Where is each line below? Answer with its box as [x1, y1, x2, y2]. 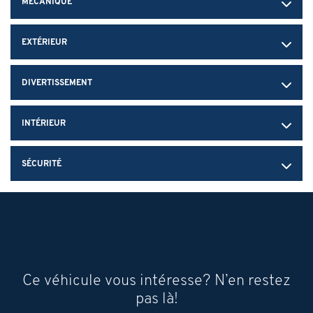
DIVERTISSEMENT [22, 77, 92, 88]
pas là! [135, 288, 178, 308]
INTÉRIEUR [22, 117, 66, 129]
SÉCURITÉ [22, 158, 61, 169]
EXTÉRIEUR [22, 36, 67, 48]
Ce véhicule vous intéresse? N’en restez [22, 270, 291, 290]
